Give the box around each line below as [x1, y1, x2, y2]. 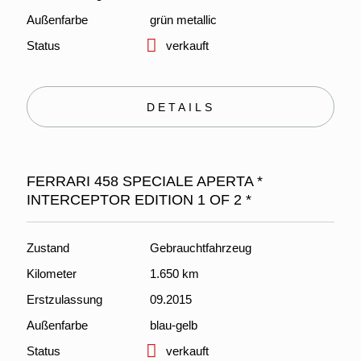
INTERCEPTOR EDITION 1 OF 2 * [27, 192, 251, 208]
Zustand [27, 241, 69, 255]
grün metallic [149, 13, 217, 27]
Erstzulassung [27, 293, 102, 306]
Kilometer [27, 267, 77, 280]
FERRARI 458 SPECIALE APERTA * [27, 173, 263, 189]
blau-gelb [149, 318, 197, 332]
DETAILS [146, 101, 215, 114]
